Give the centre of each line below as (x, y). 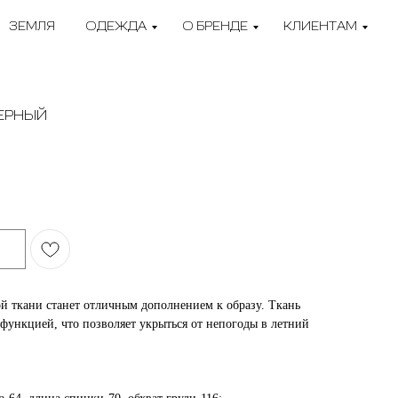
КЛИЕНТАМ (320, 26)
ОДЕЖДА (116, 26)
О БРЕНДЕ (215, 26)
